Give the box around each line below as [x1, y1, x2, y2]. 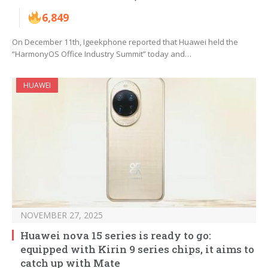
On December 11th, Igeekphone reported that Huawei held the [12, 36, 238, 48]
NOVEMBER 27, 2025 [20, 209, 103, 221]
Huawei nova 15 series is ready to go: [20, 229, 211, 243]
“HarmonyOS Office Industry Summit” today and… [12, 48, 191, 60]
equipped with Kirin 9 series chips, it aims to [20, 242, 254, 257]
